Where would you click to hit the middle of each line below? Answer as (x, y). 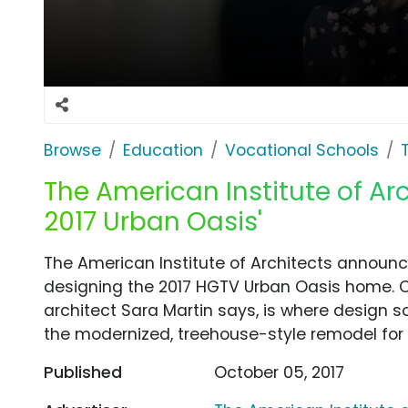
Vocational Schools (302, 150)
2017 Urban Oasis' (153, 221)
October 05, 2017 (280, 372)
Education (163, 150)
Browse (72, 150)
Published (83, 372)
